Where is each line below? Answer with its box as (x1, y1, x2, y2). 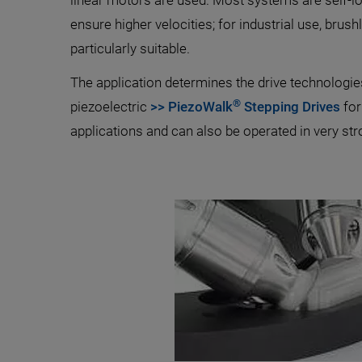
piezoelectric (70, 99, 150, 115)
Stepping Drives (241, 99, 340, 115)
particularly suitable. (70, 40, 190, 57)
